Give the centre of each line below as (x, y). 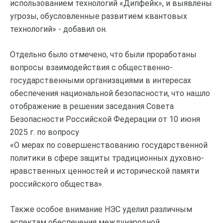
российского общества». (57, 184)
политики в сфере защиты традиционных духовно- (107, 158)
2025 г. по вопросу (45, 132)
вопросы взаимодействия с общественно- (91, 68)
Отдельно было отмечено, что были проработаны (104, 55)
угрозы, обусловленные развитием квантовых (99, 16)
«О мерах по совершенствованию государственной (109, 145)
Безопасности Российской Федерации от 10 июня (105, 119)
